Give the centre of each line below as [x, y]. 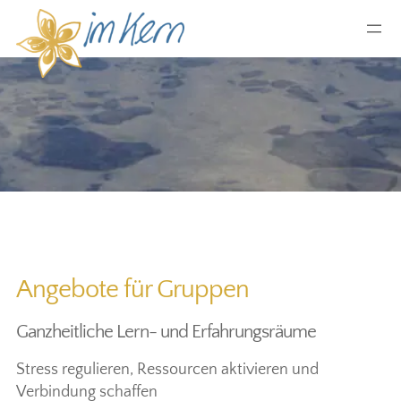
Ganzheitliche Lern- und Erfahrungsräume [166, 332]
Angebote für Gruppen [132, 290]
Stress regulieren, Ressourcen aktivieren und [167, 370]
